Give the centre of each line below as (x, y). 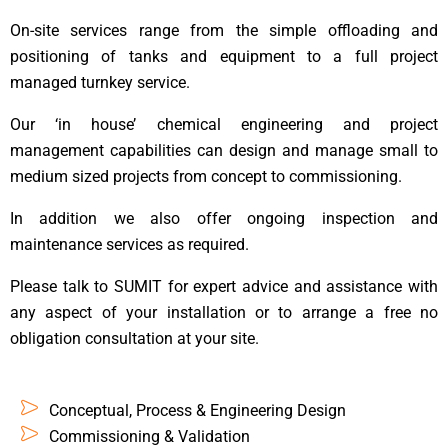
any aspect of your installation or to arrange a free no (224, 313)
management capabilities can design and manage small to (224, 151)
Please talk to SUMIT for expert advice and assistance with (224, 287)
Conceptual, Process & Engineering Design (197, 411)
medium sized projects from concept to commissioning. (206, 177)
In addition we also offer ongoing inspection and (224, 219)
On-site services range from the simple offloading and (224, 31)
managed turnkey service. (102, 83)
